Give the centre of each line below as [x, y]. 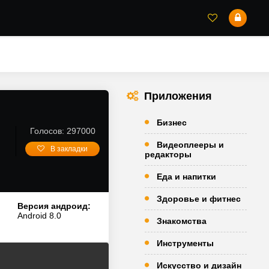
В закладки [69, 149]
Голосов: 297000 [62, 131]
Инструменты [185, 243]
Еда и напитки [186, 177]
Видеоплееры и [190, 145]
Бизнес [172, 122]
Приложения [178, 96]
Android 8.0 [39, 216]
